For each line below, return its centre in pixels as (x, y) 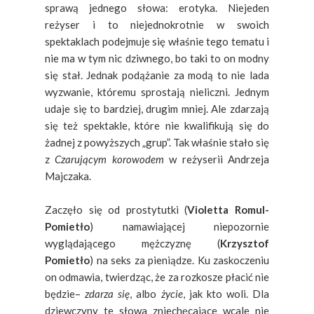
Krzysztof (245, 243)
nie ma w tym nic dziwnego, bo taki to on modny (157, 58)
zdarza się (108, 293)
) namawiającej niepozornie (179, 226)
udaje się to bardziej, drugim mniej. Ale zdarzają (157, 108)
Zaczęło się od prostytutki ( (116, 209)
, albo (145, 293)
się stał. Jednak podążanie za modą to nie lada (157, 75)
